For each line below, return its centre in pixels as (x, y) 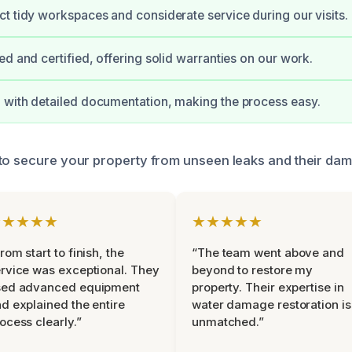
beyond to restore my (253, 270)
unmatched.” (228, 322)
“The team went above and (268, 253)
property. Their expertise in (268, 287)
